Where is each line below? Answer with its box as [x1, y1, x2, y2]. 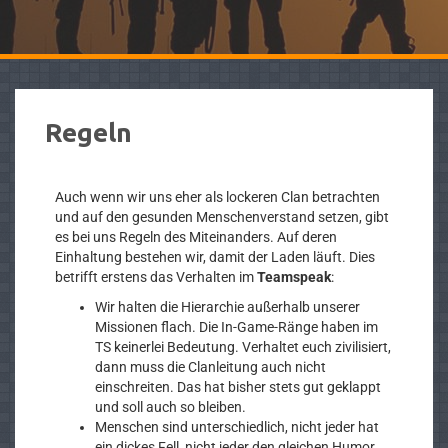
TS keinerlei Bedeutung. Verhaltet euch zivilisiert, [95, 339, 391, 355]
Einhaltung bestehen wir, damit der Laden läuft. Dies [55, 249, 375, 265]
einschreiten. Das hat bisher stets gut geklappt [95, 379, 381, 395]
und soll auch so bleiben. [95, 399, 246, 415]
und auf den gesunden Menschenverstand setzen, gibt [55, 209, 389, 225]
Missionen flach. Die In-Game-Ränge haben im [95, 319, 378, 335]
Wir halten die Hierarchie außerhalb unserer [95, 299, 360, 315]
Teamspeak [257, 269, 331, 285]
